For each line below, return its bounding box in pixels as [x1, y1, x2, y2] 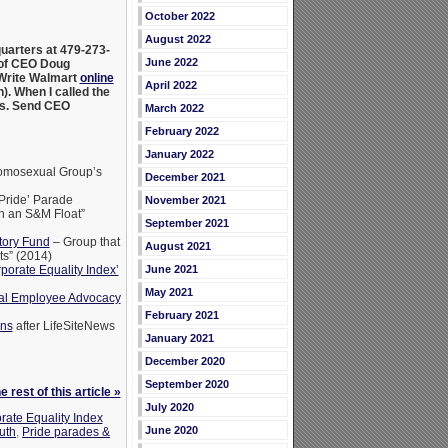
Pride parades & [22, 425, 110, 440]
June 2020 [144, 424, 198, 437]
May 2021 [144, 286, 193, 299]
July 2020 [144, 401, 194, 414]
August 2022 [144, 33, 211, 46]
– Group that [49, 235, 120, 250]
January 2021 [144, 332, 214, 345]
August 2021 [144, 240, 211, 253]
